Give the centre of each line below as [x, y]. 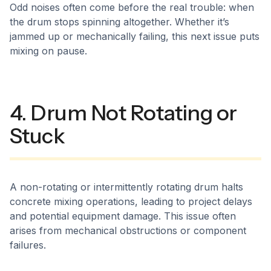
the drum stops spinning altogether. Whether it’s [119, 22]
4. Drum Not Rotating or [123, 113]
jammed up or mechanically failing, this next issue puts [135, 36]
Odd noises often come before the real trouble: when [132, 7]
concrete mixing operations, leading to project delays [131, 201]
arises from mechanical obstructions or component [128, 230]
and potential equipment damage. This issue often [123, 216]
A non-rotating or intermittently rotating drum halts [126, 187]
